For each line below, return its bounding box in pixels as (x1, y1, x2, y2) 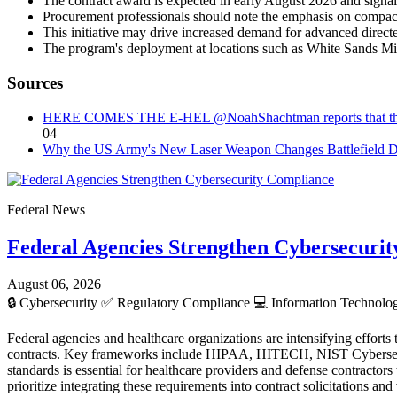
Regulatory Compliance (113, 295, 253, 311)
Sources (7, 73, 63, 92)
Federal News (7, 201, 85, 217)
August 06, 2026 (7, 276, 101, 292)
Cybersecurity (16, 295, 101, 311)
